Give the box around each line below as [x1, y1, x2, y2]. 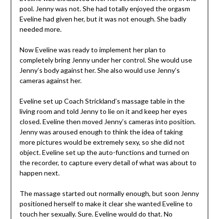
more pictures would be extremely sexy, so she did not [19, 137, 185, 146]
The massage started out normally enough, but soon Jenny [19, 189, 199, 197]
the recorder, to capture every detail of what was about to [19, 158, 197, 167]
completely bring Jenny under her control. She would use [19, 55, 192, 64]
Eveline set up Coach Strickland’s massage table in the [19, 96, 185, 105]
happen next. [19, 168, 60, 177]
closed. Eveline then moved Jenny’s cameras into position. [19, 117, 196, 126]
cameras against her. [19, 76, 82, 85]
